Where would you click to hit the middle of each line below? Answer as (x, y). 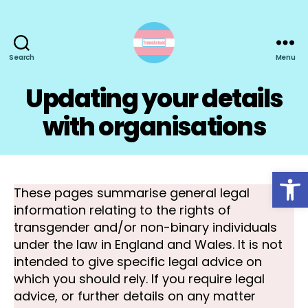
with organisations (154, 127)
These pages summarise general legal (132, 192)
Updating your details (154, 99)
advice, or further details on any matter (135, 296)
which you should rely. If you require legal (139, 278)
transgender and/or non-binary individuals (145, 227)
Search (22, 57)
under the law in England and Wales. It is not (148, 244)
